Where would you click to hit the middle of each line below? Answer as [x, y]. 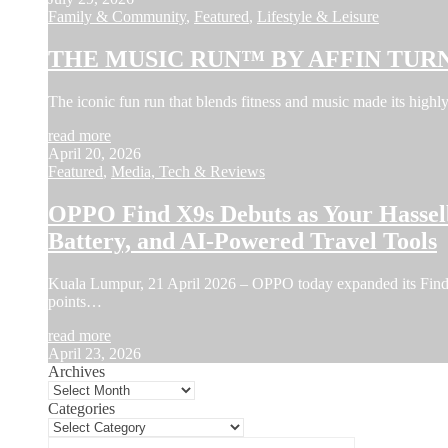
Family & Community [117, 17]
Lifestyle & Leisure [318, 17]
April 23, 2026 [94, 353]
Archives [76, 371]
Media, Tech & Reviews [188, 172]
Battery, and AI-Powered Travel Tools [242, 240]
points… [75, 301]
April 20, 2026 [94, 154]
